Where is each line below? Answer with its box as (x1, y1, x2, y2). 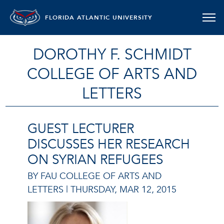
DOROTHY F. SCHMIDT (32, 44, 191, 65)
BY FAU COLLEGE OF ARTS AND (27, 169, 161, 182)
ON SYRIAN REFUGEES (27, 151, 163, 169)
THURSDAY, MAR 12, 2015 (70, 183, 176, 196)
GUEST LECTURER (27, 120, 134, 138)
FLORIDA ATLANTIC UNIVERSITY (45, 13, 152, 21)
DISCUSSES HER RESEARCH (27, 135, 190, 153)
